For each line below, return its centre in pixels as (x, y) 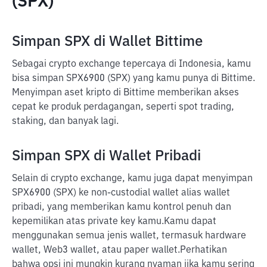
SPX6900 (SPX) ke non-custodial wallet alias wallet (121, 193)
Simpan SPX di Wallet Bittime (107, 42)
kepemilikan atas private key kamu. (88, 222)
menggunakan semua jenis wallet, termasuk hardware (129, 236)
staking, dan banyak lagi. (65, 122)
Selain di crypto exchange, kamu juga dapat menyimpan (132, 179)
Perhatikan (204, 250)
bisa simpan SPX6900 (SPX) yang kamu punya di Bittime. (133, 79)
